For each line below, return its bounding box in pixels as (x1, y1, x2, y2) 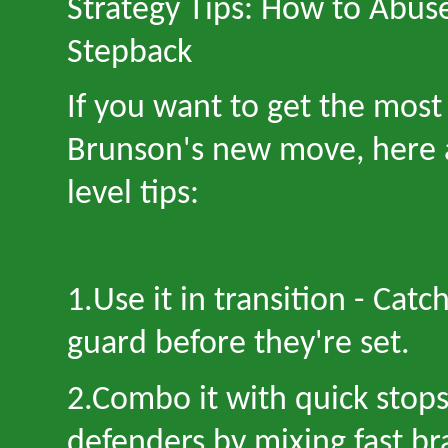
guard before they (67, 327, 315, 362)
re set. (323, 327, 410, 362)
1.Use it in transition (67, 284, 354, 319)
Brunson (67, 134, 183, 169)
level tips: (67, 177, 199, 212)
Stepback (67, 36, 192, 71)
